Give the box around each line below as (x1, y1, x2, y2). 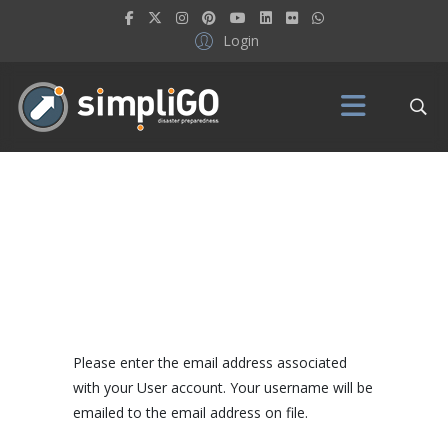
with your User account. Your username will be (72, 377, 373, 397)
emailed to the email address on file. (72, 402, 308, 422)
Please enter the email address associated (72, 352, 347, 372)
